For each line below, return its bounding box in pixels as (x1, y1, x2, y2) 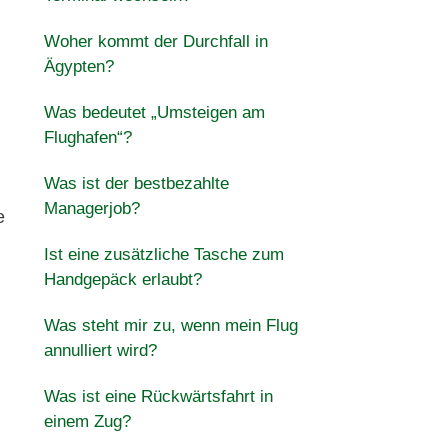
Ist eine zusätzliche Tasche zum (43, 245, 284, 264)
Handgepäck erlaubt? (43, 270, 202, 289)
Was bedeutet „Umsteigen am (43, 103, 265, 122)
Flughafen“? (43, 128, 132, 147)
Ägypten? (43, 57, 114, 76)
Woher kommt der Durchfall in (43, 32, 268, 51)
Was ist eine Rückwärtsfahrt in (43, 387, 273, 406)
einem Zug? (43, 412, 131, 431)
